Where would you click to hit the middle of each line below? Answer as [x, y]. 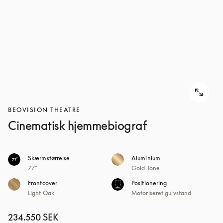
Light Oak [41, 193]
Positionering [149, 183]
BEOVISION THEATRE [44, 110]
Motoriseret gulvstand [162, 193]
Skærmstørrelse [49, 158]
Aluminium [146, 158]
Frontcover [43, 183]
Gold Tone [146, 168]
